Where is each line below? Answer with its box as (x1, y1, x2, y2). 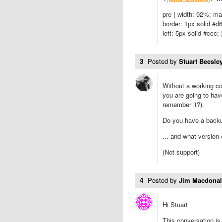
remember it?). (163, 100, 204, 109)
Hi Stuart (163, 200, 188, 209)
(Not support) (163, 147, 200, 157)
